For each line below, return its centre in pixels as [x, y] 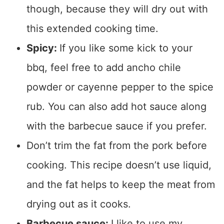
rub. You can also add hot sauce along [116, 107]
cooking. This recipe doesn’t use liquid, [119, 165]
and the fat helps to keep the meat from [120, 185]
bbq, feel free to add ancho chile [103, 68]
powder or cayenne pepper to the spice [120, 87]
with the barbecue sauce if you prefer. [116, 126]
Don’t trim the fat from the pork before [116, 146]
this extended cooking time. [92, 29]
